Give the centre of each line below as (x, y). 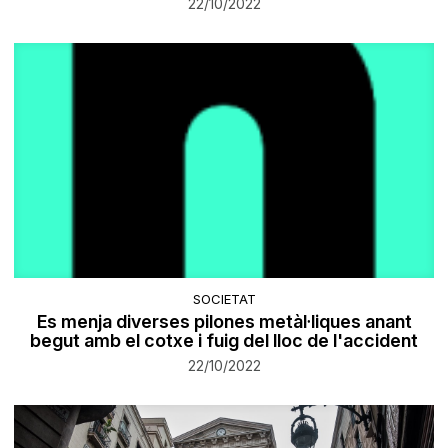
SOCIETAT (224, 299)
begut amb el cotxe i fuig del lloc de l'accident (224, 341)
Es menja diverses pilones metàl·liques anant (224, 322)
